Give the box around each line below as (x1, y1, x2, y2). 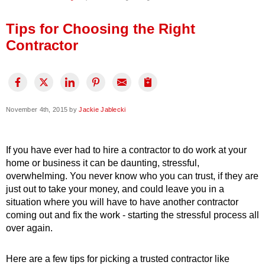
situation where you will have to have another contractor (6, 197, 238, 208)
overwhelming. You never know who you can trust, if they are (6, 171, 258, 182)
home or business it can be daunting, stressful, (6, 158, 199, 169)
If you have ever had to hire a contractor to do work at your (6, 145, 247, 156)
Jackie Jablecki (79, 106, 126, 114)
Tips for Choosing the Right (6, 21, 195, 37)
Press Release (32, 6, 99, 21)
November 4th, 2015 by (6, 106, 79, 114)
